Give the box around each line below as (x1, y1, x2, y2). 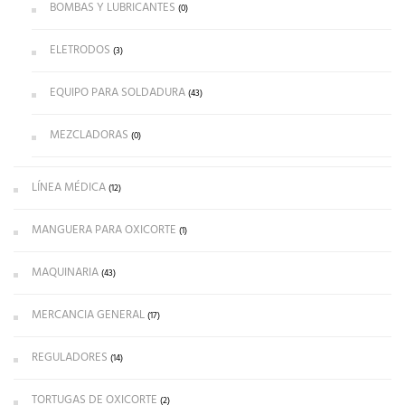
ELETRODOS (50, 41, 110, 61)
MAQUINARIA (32, 263, 99, 283)
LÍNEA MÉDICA (32, 178, 106, 198)
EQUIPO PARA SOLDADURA (50, 83, 185, 103)
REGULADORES (32, 348, 108, 368)
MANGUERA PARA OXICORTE (32, 221, 176, 240)
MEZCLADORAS (50, 126, 128, 146)
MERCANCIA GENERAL (32, 306, 145, 325)
